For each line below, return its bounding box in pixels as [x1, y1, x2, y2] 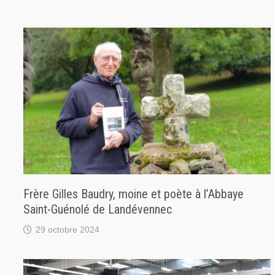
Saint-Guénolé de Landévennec [23, 202, 172, 217]
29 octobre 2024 [36, 225, 100, 235]
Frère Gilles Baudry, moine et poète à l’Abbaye [23, 187, 244, 202]
